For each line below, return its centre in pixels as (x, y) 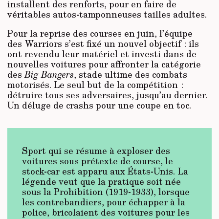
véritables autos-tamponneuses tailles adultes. (107, 14)
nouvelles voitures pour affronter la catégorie (104, 64)
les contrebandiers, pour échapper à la (104, 202)
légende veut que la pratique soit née (101, 181)
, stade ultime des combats (131, 74)
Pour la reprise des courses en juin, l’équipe (100, 33)
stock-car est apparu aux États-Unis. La (105, 171)
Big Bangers (49, 74)
